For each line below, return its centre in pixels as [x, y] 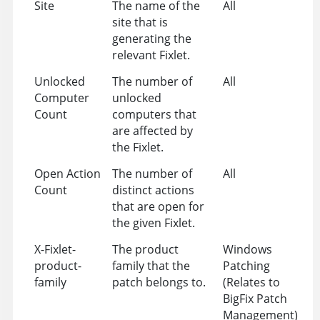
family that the [151, 265]
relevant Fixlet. [151, 55]
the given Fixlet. [153, 222]
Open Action [67, 173]
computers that [154, 114]
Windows [247, 249]
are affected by [152, 130]
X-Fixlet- [55, 249]
